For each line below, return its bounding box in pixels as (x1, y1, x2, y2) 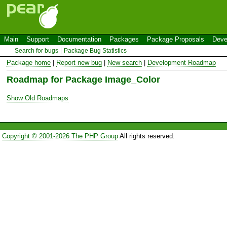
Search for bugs (15, 47, 59, 54)
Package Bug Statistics (64, 47, 127, 54)
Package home (7, 58, 51, 66)
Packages (109, 35, 139, 43)
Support (26, 35, 49, 43)
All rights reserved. (118, 132, 175, 140)
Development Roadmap (147, 58, 216, 66)
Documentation (57, 35, 101, 43)
